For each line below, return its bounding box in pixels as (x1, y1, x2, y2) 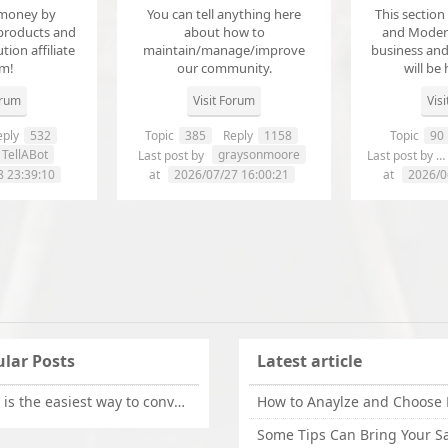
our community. (176, 59, 272, 78)
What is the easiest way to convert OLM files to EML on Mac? (173, 392, 185, 412)
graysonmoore (217, 146, 300, 164)
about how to (183, 23, 265, 42)
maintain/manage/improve (143, 41, 305, 60)
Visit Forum (193, 92, 255, 110)
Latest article (257, 350, 362, 373)
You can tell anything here (147, 5, 301, 24)
